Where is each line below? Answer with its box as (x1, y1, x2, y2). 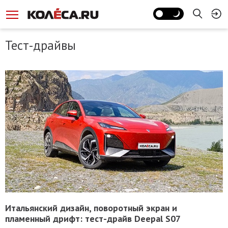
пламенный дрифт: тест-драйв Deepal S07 (5, 213, 181, 224)
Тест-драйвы (5, 37, 76, 53)
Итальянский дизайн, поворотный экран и (5, 202, 177, 214)
